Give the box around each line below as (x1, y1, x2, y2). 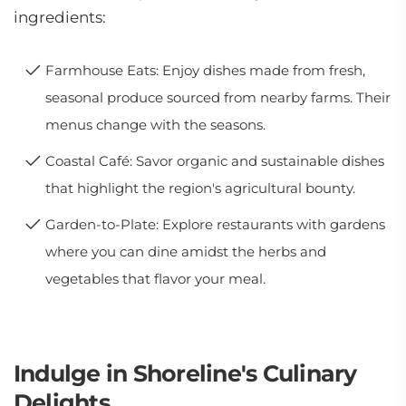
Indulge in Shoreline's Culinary (14, 360, 357, 387)
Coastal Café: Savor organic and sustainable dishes (45, 152, 384, 169)
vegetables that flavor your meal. (45, 270, 266, 287)
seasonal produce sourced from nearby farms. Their (45, 89, 391, 106)
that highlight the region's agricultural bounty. (45, 179, 355, 197)
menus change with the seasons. (45, 116, 266, 133)
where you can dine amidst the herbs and (45, 243, 326, 260)
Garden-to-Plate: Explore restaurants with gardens (45, 216, 385, 233)
